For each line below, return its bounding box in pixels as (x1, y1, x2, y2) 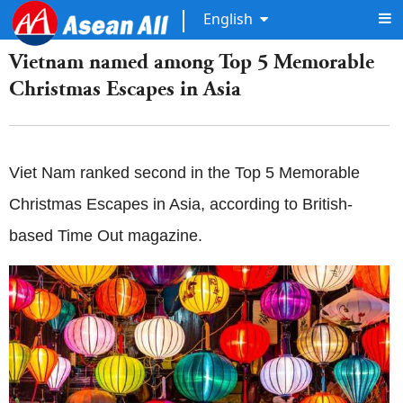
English (203, 9, 253, 30)
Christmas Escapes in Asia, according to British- (9, 195, 353, 213)
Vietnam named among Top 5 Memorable (9, 49, 374, 74)
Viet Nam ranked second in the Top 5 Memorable (9, 164, 360, 182)
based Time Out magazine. (9, 227, 202, 245)
